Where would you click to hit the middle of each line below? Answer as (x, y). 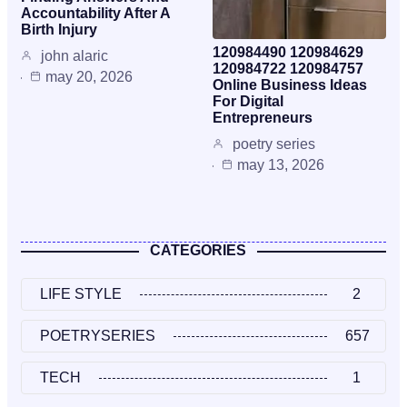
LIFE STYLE (81, 294)
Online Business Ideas (290, 85)
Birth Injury (59, 30)
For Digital (248, 102)
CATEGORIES (198, 251)
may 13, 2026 (281, 165)
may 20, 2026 (89, 77)
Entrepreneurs (263, 118)
